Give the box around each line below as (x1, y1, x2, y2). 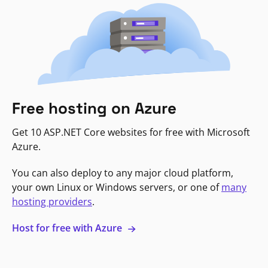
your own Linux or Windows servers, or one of (12, 181, 221, 194)
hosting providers (12, 195, 92, 209)
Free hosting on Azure (12, 98, 176, 119)
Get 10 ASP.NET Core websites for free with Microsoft (12, 126, 250, 139)
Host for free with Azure (12, 221, 124, 235)
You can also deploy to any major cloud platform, (12, 166, 233, 180)
